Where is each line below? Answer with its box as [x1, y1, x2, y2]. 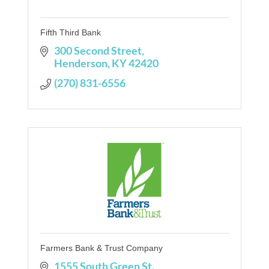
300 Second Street [53, 43, 142, 57]
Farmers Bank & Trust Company [40, 243, 163, 253]
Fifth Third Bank [40, 27, 101, 37]
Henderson [53, 56, 107, 70]
